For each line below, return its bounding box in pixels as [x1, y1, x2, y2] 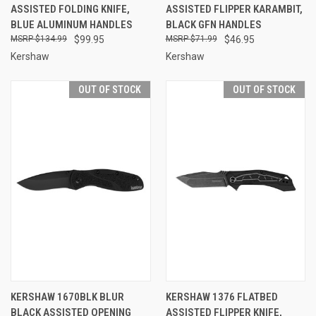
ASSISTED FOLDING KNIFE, [11, 2, 130, 16]
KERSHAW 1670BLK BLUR [11, 290, 124, 303]
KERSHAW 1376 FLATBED [165, 290, 278, 303]
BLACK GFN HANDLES [165, 18, 262, 31]
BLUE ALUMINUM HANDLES [11, 18, 133, 31]
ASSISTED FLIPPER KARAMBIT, [165, 2, 303, 16]
